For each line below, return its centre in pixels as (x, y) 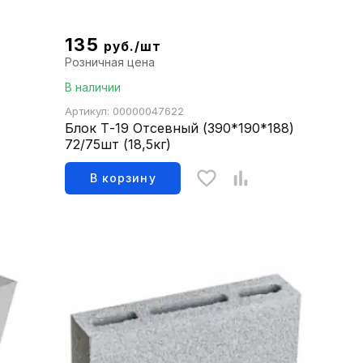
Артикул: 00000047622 (125, 111)
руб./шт (132, 47)
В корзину (123, 178)
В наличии (93, 88)
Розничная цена (110, 62)
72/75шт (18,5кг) (118, 145)
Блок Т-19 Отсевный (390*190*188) (180, 128)
